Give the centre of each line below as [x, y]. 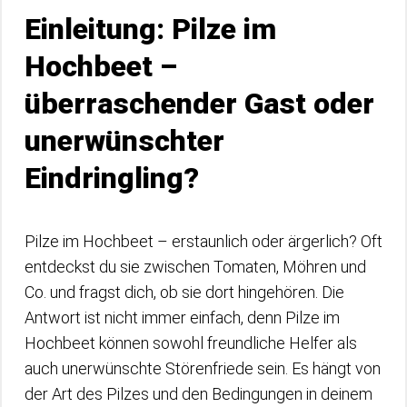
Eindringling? [112, 178]
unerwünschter [124, 141]
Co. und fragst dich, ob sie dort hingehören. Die [184, 292]
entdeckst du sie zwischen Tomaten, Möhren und [195, 267]
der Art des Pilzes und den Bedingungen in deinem [199, 394]
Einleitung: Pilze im [150, 29]
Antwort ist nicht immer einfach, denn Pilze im [182, 318]
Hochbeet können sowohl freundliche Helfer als [191, 343]
